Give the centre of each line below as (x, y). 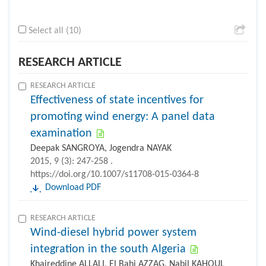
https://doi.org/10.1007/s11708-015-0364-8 (115, 174)
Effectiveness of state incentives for (117, 100)
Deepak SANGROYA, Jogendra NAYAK (101, 148)
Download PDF (73, 187)
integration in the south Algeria (108, 249)
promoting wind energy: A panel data (123, 117)
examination (61, 133)
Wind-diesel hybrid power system (113, 232)
